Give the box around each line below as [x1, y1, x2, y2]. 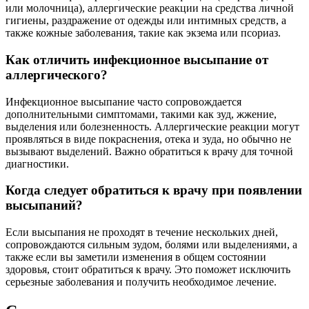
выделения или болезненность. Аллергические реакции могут [6, 120, 299, 132]
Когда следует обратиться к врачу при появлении [6, 183, 302, 198]
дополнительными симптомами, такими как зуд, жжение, [6, 108, 277, 120]
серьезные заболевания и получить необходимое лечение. [6, 276, 277, 288]
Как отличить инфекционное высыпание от [6, 52, 268, 67]
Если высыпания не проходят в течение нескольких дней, [6, 226, 278, 239]
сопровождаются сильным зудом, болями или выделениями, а [6, 239, 297, 251]
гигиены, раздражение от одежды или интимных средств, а [6, 14, 286, 27]
